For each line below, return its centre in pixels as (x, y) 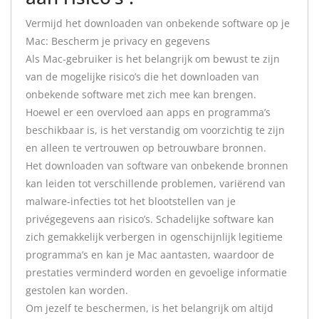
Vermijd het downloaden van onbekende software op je (158, 23)
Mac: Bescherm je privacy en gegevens (118, 41)
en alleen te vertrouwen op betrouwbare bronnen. (146, 148)
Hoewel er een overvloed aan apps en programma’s (148, 112)
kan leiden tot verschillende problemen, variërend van (156, 183)
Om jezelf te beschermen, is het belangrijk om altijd (150, 308)
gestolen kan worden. (77, 290)
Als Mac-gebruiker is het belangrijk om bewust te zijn (153, 59)
